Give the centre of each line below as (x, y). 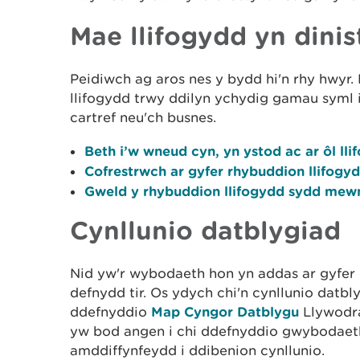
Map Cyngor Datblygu (225, 311)
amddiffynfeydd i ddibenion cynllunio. (197, 350)
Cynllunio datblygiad (205, 230)
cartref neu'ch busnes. (143, 117)
